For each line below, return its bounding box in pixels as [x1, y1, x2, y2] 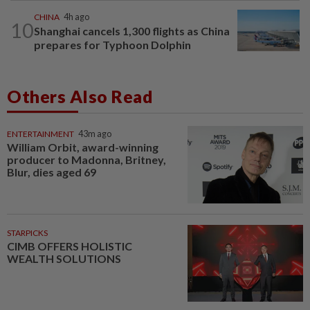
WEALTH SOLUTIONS [7, 251, 121, 265]
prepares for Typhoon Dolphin [34, 37, 191, 51]
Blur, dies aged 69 [7, 165, 96, 179]
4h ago [64, 11, 89, 22]
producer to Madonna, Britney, [7, 152, 166, 166]
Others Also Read [7, 85, 153, 107]
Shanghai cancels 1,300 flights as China [34, 24, 230, 37]
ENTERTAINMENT [7, 128, 74, 139]
